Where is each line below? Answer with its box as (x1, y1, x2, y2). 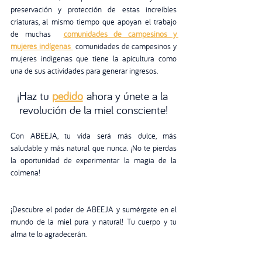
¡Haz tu (16, 88, 52, 103)
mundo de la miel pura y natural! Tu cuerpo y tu (11, 216, 177, 227)
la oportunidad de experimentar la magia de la (11, 154, 177, 166)
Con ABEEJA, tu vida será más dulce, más (11, 130, 177, 141)
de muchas (11, 28, 64, 39)
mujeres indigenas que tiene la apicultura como (11, 53, 177, 64)
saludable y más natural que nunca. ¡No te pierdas (11, 142, 177, 153)
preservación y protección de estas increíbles (11, 4, 177, 15)
